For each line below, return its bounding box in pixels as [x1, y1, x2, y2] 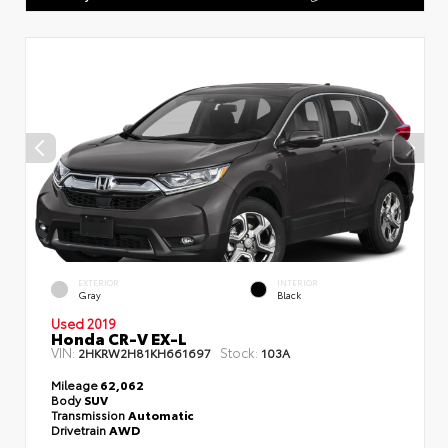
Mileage [51, 375, 98, 393]
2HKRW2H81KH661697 [78, 343, 211, 361]
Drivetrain [51, 420, 109, 438]
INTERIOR [277, 276, 318, 288]
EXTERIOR [78, 276, 119, 288]
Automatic [128, 405, 194, 423]
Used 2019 [51, 313, 116, 332]
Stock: [220, 342, 258, 361]
